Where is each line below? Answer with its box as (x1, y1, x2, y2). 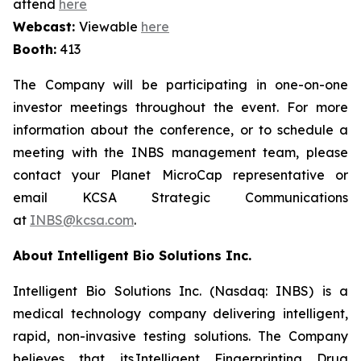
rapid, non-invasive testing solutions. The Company (13, 328, 348, 344)
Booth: (13, 41, 56, 57)
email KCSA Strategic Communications (13, 189, 348, 205)
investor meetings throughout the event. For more (13, 99, 348, 115)
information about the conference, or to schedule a (13, 122, 348, 138)
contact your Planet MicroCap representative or (13, 167, 348, 183)
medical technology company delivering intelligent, (13, 305, 348, 322)
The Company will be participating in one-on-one (13, 77, 348, 93)
